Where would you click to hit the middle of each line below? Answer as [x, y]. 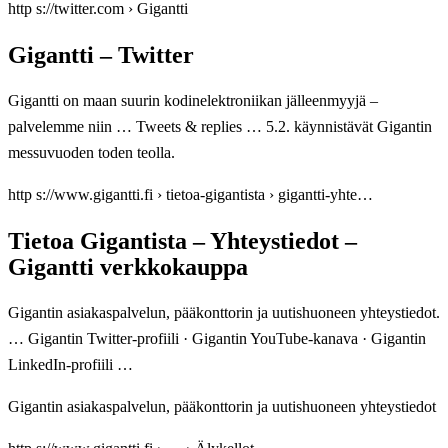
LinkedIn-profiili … [70, 364]
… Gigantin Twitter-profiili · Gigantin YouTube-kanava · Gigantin [217, 338]
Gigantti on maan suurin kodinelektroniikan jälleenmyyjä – [193, 100]
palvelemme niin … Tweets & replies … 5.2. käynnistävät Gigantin [220, 126]
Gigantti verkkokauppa [128, 266]
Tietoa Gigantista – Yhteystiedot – [182, 240]
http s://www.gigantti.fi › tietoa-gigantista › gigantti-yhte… [190, 194]
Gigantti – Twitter [101, 54]
